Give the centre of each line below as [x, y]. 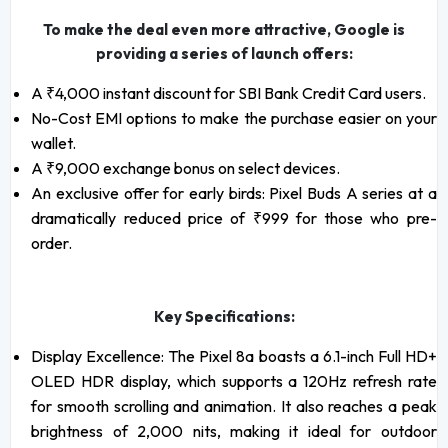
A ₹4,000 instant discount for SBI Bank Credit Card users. [229, 93]
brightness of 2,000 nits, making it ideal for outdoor [234, 431]
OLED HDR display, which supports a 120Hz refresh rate [234, 381]
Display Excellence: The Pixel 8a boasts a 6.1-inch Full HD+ [234, 356]
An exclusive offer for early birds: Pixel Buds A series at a [234, 193]
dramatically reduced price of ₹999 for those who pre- [234, 218]
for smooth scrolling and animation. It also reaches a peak [234, 406]
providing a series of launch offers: [224, 54]
